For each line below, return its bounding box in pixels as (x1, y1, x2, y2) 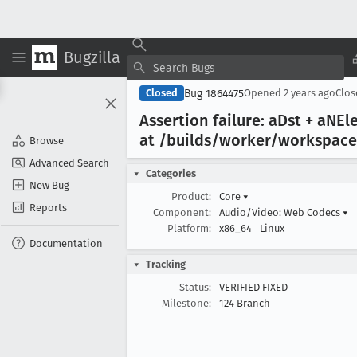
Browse (29, 134, 64, 147)
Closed (146, 87, 178, 99)
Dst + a (277, 111, 326, 130)
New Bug (29, 178, 69, 191)
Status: (179, 281, 211, 293)
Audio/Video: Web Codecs (219, 206, 343, 218)
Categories (146, 167, 196, 179)
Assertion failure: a (139, 111, 277, 130)
